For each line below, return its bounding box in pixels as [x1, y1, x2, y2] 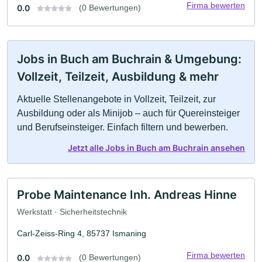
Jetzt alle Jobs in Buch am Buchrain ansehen [68, 142, 245, 153]
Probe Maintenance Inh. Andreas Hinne [17, 187, 237, 202]
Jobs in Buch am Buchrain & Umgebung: [17, 51, 242, 66]
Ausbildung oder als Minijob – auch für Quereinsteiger [17, 108, 240, 118]
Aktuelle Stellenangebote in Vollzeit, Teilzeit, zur [17, 94, 216, 104]
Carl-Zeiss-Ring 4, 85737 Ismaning [17, 229, 146, 239]
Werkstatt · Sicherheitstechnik [17, 207, 127, 217]
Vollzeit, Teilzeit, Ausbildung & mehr [17, 69, 219, 84]
